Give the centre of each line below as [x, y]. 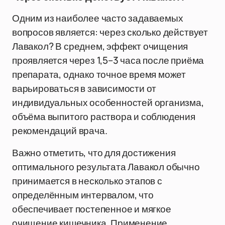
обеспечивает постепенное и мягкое [92, 209]
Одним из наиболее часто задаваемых [98, 18]
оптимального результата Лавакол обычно [106, 167]
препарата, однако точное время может [99, 74]
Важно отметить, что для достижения [94, 153]
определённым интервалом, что [83, 195]
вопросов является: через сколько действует [110, 32]
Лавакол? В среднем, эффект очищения [100, 46]
